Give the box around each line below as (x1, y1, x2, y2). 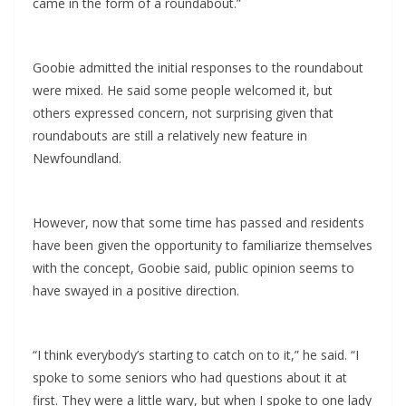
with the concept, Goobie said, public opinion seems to (33, 259, 354, 277)
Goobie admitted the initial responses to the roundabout (33, 59, 363, 77)
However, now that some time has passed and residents (33, 214, 364, 232)
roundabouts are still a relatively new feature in (33, 127, 307, 145)
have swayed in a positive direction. (33, 282, 239, 300)
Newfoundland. (33, 150, 121, 168)
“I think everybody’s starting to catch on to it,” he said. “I (33, 346, 359, 364)
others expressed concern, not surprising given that (33, 104, 333, 122)
